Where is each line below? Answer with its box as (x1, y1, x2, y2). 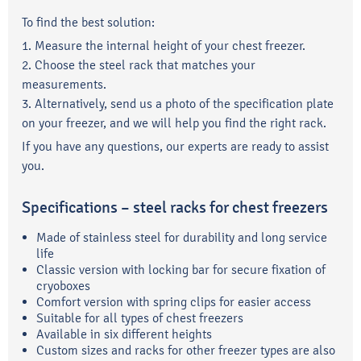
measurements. (22, 76, 106, 92)
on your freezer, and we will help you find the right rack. (22, 114, 326, 131)
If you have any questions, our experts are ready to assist (22, 138, 329, 154)
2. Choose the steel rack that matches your (22, 56, 255, 73)
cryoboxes (36, 277, 90, 293)
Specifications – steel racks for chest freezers (22, 197, 328, 218)
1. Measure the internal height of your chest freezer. (22, 37, 305, 53)
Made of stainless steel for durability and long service (36, 229, 327, 245)
